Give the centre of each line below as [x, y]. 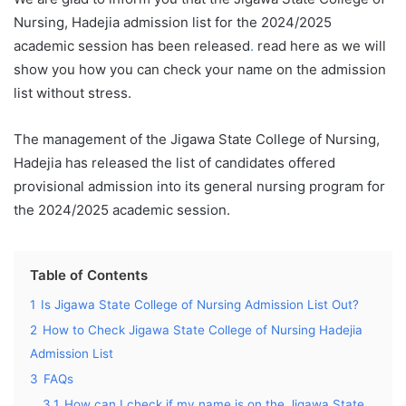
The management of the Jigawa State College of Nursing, [197, 139]
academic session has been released [132, 46]
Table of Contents [89, 275]
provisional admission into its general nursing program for [199, 186]
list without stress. [72, 93]
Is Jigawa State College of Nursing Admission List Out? [200, 304]
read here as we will [320, 46]
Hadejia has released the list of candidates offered [174, 163]
